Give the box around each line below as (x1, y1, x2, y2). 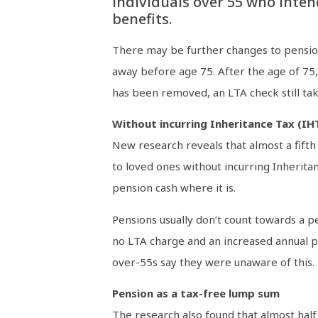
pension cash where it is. (111, 180, 236, 195)
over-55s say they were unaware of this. (111, 254, 314, 269)
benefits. (111, 9, 172, 28)
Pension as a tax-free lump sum (111, 286, 280, 301)
